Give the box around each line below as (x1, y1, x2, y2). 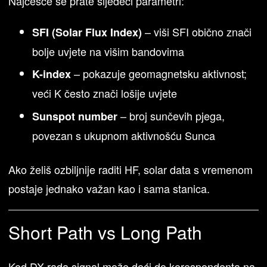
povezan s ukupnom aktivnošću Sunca (32, 127, 216, 143)
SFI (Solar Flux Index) (32, 24, 142, 40)
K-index (32, 66, 72, 82)
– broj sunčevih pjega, (117, 107, 225, 123)
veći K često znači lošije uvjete (32, 85, 178, 101)
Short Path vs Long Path (8, 219, 203, 245)
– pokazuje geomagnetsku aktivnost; (71, 66, 247, 82)
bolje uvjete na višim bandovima (32, 43, 185, 59)
